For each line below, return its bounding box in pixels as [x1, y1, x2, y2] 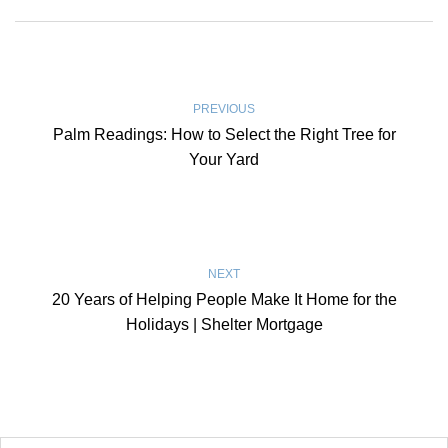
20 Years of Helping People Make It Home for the [51, 290, 397, 308]
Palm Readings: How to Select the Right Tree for [52, 125, 396, 143]
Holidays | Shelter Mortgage [125, 315, 323, 333]
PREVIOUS [193, 101, 255, 116]
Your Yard [189, 150, 259, 168]
